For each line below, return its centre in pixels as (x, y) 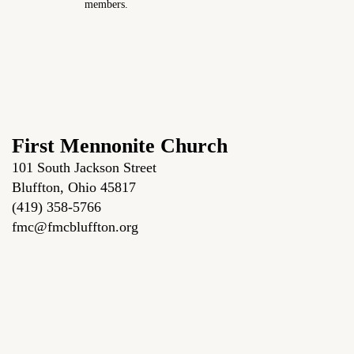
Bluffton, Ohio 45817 (74, 187)
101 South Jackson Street (84, 167)
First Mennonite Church (120, 145)
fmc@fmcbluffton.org (75, 226)
